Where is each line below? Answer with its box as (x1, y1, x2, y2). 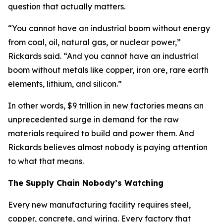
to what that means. (8, 156, 84, 166)
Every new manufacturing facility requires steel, (8, 200, 191, 210)
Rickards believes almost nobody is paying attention (8, 142, 208, 152)
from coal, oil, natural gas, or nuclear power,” (8, 37, 181, 47)
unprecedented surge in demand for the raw (8, 114, 179, 124)
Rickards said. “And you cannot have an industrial (8, 51, 198, 61)
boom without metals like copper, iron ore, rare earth (8, 65, 209, 75)
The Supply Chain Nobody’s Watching (8, 178, 164, 188)
